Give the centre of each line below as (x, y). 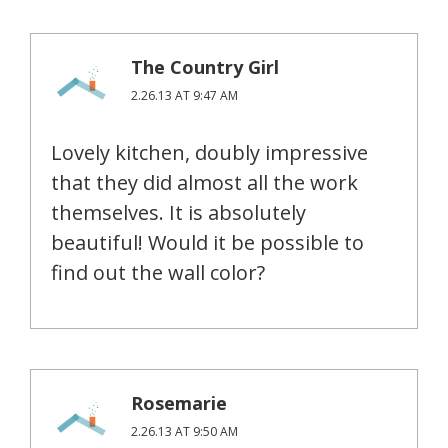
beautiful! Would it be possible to (207, 242)
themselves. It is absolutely (178, 212)
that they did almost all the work (204, 182)
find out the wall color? (158, 272)
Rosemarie (179, 402)
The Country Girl (205, 66)
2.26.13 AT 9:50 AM (184, 431)
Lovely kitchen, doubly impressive (209, 152)
